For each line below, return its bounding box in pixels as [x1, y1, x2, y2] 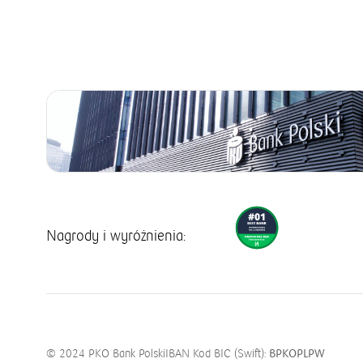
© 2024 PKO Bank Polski [46, 347, 165, 361]
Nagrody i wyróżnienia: [46, 228, 186, 246]
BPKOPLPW [269, 347, 325, 361]
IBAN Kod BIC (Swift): [165, 347, 269, 361]
